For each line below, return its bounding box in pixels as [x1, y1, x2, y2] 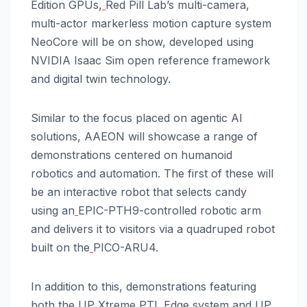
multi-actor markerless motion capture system [31, 16, 271, 31]
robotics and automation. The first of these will [31, 167, 273, 181]
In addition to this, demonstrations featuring [31, 280, 256, 294]
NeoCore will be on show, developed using [31, 35, 254, 49]
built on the [31, 241, 90, 255]
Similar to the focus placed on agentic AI [31, 111, 243, 125]
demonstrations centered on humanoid [31, 148, 232, 162]
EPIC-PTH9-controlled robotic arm [78, 204, 261, 218]
